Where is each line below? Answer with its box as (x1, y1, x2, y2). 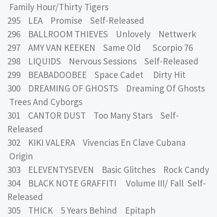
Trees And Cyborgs (7, 96, 82, 108)
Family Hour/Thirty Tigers (7, 1, 108, 13)
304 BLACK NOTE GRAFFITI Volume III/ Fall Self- (7, 177, 206, 189)
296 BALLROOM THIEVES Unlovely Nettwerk (7, 28, 196, 40)
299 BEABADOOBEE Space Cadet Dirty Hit (7, 69, 186, 81)
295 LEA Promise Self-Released (7, 15, 144, 27)
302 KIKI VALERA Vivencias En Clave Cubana (7, 137, 189, 149)
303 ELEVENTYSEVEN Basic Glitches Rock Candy (7, 164, 209, 176)
